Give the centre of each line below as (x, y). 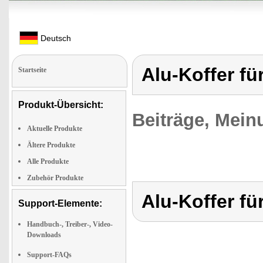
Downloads (44, 235)
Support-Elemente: (60, 203)
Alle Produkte (48, 161)
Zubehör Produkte (55, 178)
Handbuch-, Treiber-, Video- (70, 224)
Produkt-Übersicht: (61, 105)
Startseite (32, 70)
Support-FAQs (49, 255)
